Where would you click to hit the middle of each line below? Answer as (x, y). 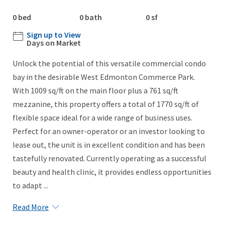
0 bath (90, 17)
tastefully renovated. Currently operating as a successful (109, 158)
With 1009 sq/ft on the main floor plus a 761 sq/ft (95, 91)
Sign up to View (54, 35)
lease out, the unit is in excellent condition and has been (109, 145)
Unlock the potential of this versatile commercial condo (109, 64)
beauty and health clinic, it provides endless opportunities (112, 172)
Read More (31, 207)
